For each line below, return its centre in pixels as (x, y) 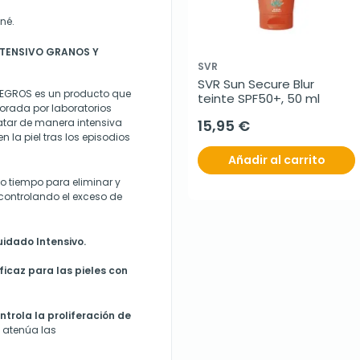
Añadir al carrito (276, 160)
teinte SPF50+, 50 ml (259, 98)
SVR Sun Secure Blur (256, 84)
